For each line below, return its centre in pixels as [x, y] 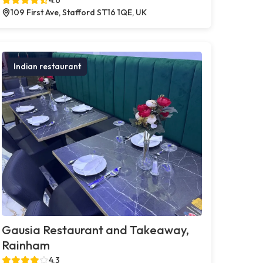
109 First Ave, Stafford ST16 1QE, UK [78, 12]
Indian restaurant [47, 66]
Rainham [26, 245]
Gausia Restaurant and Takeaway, [95, 230]
